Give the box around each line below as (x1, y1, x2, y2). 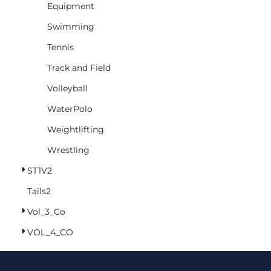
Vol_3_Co (27, 206, 65, 217)
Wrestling (47, 144, 90, 155)
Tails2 (27, 185, 51, 197)
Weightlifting (47, 123, 104, 135)
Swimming (47, 21, 94, 32)
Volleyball (47, 82, 88, 94)
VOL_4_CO (27, 226, 73, 238)
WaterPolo (47, 103, 93, 114)
